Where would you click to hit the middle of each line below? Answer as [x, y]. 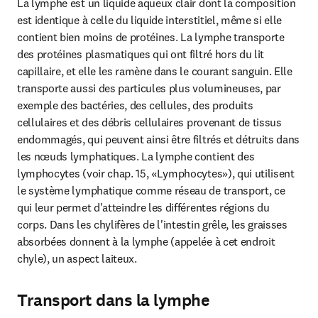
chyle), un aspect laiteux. [77, 258]
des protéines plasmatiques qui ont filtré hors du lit [141, 54]
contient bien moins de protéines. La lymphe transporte [151, 37]
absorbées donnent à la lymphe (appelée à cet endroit [146, 241]
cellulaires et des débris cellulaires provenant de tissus [149, 122]
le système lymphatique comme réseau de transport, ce [151, 190]
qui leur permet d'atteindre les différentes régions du [143, 207]
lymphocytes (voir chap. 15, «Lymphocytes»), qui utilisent [156, 173]
